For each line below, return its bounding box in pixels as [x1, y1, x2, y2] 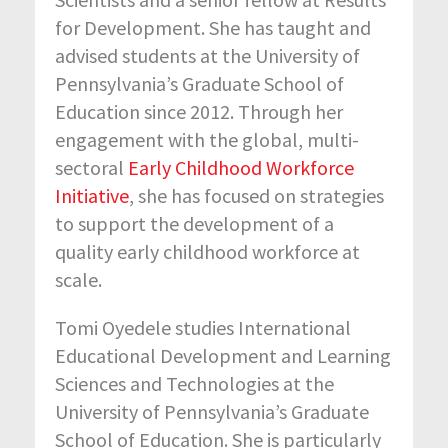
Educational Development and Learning [55, 342, 391, 368]
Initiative [55, 182, 129, 208]
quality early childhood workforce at [55, 238, 360, 264]
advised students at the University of [55, 42, 360, 68]
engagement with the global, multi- [55, 126, 359, 152]
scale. [55, 266, 102, 292]
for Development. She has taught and [55, 14, 371, 40]
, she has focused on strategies [129, 182, 384, 208]
